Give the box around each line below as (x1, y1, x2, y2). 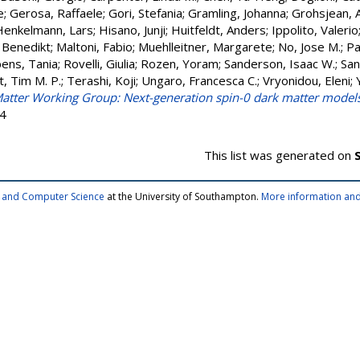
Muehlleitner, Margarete (138, 39, 272, 55)
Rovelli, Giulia (63, 55, 135, 72)
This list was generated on (204, 147, 354, 163)
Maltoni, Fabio (56, 39, 133, 55)
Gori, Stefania (108, 5, 182, 21)
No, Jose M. (278, 39, 341, 55)
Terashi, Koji (67, 72, 136, 88)
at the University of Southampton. (104, 190, 261, 203)
